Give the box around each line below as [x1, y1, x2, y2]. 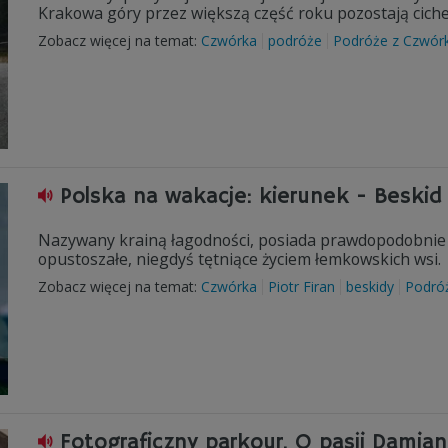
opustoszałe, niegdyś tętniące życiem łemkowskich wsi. [38, 248, 445, 270]
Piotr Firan [268, 277, 335, 296]
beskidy [346, 277, 394, 296]
